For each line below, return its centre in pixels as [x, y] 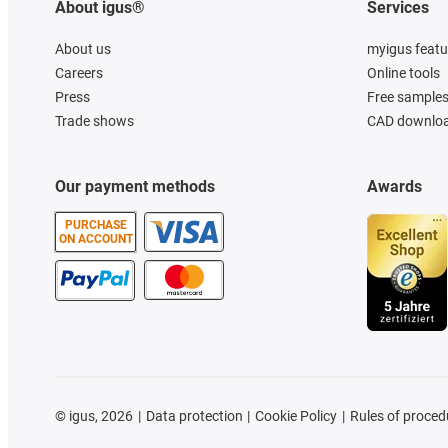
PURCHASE [95, 224]
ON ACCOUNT [95, 238]
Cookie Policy [296, 415]
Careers [79, 72]
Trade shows [94, 120]
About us [83, 48]
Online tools [403, 72]
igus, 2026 [99, 415]
